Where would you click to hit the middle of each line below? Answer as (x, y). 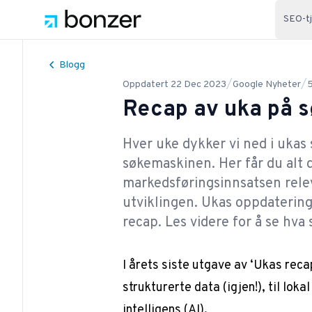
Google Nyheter (266, 85)
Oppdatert (145, 85)
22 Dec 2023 (198, 85)
